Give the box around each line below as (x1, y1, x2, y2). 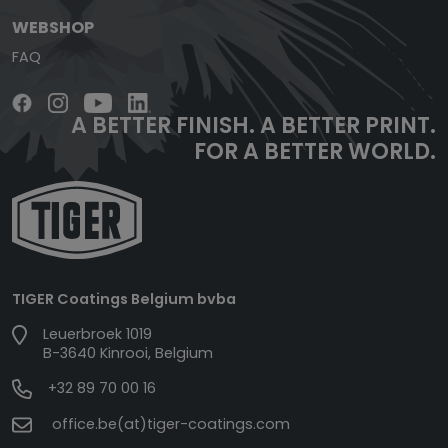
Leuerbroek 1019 (43, 323, 152, 344)
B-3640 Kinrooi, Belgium (43, 342, 213, 363)
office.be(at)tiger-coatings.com (48, 413, 290, 434)
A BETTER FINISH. (71, 110, 255, 142)
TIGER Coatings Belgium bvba (12, 288, 236, 309)
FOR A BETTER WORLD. (194, 136, 436, 168)
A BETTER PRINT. (255, 110, 436, 142)
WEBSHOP (12, 15, 94, 39)
